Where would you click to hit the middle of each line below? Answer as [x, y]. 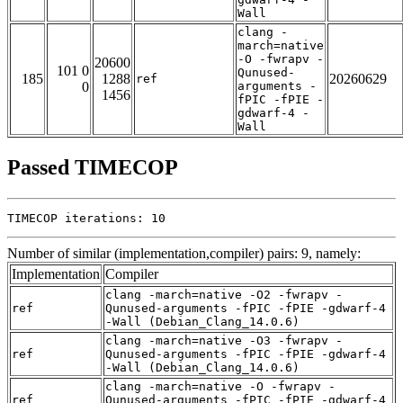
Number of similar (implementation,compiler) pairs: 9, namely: [184, 254]
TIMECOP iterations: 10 [86, 219]
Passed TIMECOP [93, 168]
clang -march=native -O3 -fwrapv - [224, 341]
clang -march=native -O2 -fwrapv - [224, 295]
